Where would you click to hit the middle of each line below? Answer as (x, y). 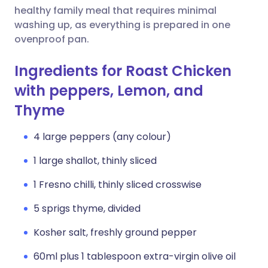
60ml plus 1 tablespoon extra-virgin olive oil (135, 256)
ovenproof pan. (52, 39)
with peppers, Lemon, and (109, 91)
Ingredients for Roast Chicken (123, 71)
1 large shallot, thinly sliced (95, 161)
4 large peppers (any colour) (102, 137)
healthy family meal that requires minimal (115, 10)
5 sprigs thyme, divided (87, 208)
